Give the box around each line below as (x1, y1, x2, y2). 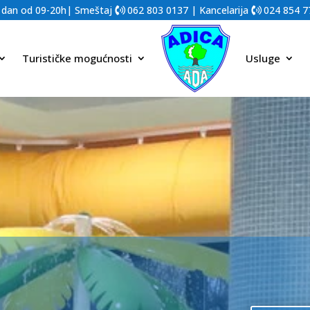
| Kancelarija (188, 3, 251, 17)
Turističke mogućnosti (21, 51, 132, 65)
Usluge (245, 51, 280, 65)
